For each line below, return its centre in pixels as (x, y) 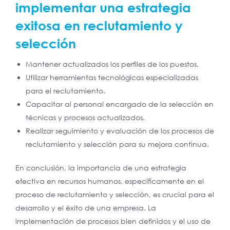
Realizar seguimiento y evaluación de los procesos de (120, 131)
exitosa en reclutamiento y (99, 26)
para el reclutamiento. (65, 91)
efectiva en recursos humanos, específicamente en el (110, 181)
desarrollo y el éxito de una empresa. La (86, 208)
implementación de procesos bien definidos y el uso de (113, 221)
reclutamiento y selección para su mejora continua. (117, 144)
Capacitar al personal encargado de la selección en (120, 104)
